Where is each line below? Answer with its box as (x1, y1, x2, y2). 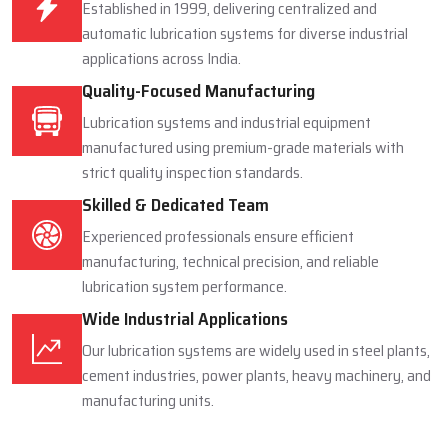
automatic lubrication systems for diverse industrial (82, 305, 408, 331)
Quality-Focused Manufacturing (82, 361, 315, 390)
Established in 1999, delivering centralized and (82, 280, 377, 306)
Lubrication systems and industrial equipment (82, 394, 371, 420)
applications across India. (82, 330, 241, 356)
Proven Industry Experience (82, 247, 286, 276)
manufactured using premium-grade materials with (82, 419, 404, 445)
